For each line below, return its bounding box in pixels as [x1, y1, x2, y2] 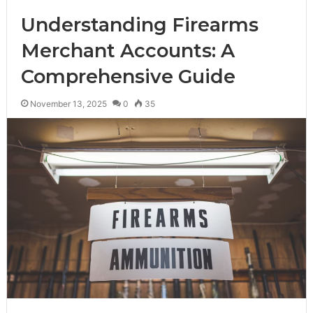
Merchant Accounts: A [20, 39, 235, 63]
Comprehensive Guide [20, 65, 235, 89]
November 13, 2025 [29, 99, 107, 110]
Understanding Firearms [20, 13, 259, 37]
